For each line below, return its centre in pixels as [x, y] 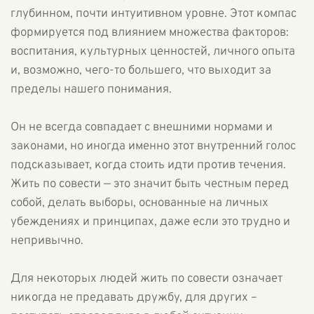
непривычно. [47, 241]
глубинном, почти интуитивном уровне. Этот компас [153, 14]
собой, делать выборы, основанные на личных [139, 203]
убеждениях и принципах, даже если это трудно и [150, 222]
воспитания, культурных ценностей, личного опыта [153, 52]
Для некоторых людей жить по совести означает [146, 279]
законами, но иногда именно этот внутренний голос [153, 146]
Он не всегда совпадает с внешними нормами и [142, 128]
